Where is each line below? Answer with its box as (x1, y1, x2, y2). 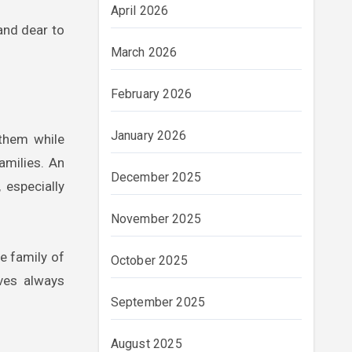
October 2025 (110, 253, 188, 268)
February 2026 (110, 86, 192, 101)
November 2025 (110, 211, 202, 226)
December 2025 (110, 170, 202, 185)
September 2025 (110, 295, 206, 310)
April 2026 (110, 3, 169, 18)
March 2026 (110, 45, 178, 60)
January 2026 (110, 128, 186, 143)
